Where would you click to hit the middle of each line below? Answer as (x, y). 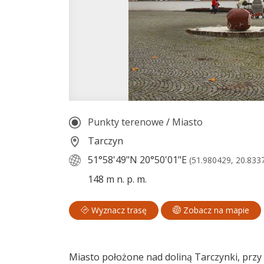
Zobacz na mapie (215, 210)
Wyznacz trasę (118, 210)
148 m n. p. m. (116, 179)
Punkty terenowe (126, 122)
